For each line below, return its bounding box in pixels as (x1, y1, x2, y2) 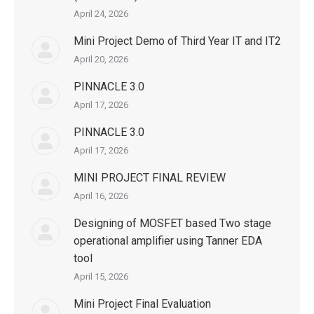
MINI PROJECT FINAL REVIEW (74, 171, 226, 185)
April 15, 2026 (74, 271, 128, 282)
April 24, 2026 (74, 8, 128, 20)
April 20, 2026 (74, 54, 128, 65)
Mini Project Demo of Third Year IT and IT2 (74, 34, 281, 48)
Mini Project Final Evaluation (74, 297, 211, 311)
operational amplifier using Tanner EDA (74, 234, 262, 248)
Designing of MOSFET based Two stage (74, 217, 271, 231)
